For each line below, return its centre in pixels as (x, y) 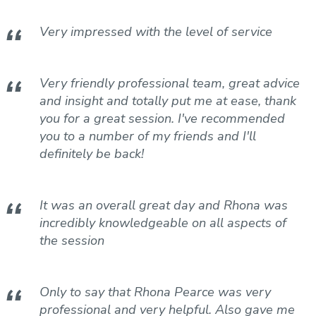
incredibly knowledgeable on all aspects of (163, 223)
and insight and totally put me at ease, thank (168, 101)
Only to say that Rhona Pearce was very (155, 292)
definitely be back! (92, 154)
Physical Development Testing (84, 81)
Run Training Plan (55, 57)
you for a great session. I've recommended (162, 119)
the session (72, 241)
